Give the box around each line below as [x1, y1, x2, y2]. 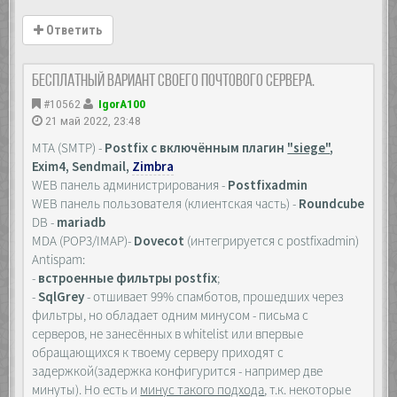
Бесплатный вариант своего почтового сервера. [32, 73, 315, 90]
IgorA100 [98, 97, 146, 111]
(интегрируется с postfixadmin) [184, 232, 360, 249]
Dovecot [134, 232, 185, 249]
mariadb [57, 214, 106, 230]
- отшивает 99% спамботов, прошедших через [87, 288, 345, 305]
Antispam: [32, 251, 86, 268]
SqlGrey [38, 288, 88, 305]
